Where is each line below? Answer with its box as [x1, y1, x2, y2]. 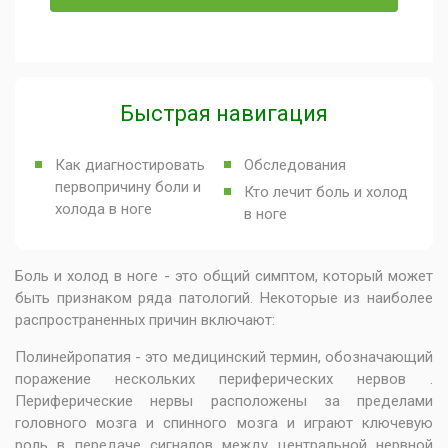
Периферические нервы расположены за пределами [15, 392, 433, 410]
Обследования [244, 156, 346, 174]
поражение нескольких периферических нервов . [15, 370, 433, 388]
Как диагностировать [55, 156, 205, 174]
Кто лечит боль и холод [244, 183, 408, 201]
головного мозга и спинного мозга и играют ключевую [15, 414, 433, 432]
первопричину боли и [55, 178, 201, 196]
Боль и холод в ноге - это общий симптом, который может [15, 267, 433, 285]
